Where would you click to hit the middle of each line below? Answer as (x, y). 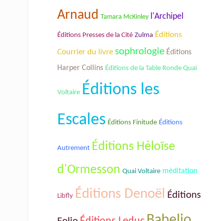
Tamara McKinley (125, 17)
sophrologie (140, 51)
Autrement (74, 148)
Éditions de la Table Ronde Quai (151, 68)
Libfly (65, 196)
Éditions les (121, 90)
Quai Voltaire (141, 171)
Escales (81, 120)
